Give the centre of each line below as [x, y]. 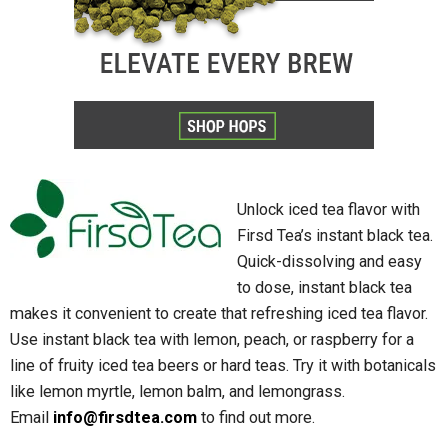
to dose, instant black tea [325, 288]
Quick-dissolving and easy [330, 262]
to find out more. [256, 418]
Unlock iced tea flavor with [329, 210]
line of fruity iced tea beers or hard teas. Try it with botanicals [223, 366]
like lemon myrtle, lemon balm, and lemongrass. [177, 392]
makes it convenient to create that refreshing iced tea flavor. [219, 314]
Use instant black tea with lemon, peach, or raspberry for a [212, 340]
